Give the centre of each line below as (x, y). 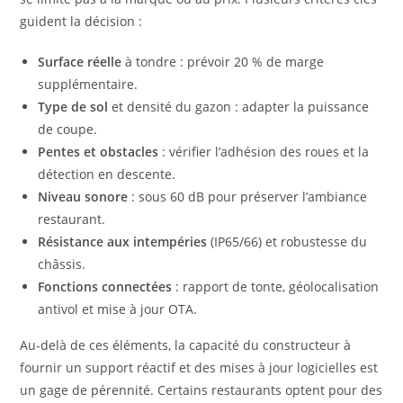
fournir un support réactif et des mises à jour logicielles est (199, 368)
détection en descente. (107, 175)
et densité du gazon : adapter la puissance (239, 107)
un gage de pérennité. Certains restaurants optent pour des (201, 390)
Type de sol (73, 107)
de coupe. (68, 130)
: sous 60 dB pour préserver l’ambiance (248, 197)
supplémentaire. (88, 85)
